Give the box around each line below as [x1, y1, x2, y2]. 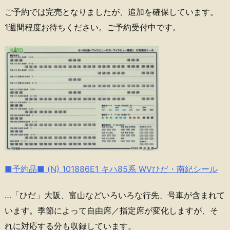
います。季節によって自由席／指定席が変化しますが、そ [5, 205, 218, 216]
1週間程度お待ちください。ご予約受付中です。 [5, 22, 181, 33]
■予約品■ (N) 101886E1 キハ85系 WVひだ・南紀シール [5, 163, 218, 174]
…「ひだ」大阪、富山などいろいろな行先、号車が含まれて [5, 189, 225, 200]
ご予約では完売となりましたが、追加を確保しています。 [5, 7, 218, 17]
